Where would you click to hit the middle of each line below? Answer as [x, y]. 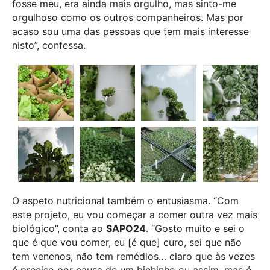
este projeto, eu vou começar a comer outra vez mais [135, 215]
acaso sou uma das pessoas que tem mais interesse [130, 32]
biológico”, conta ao [59, 229]
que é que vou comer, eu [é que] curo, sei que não [127, 243]
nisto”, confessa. [49, 46]
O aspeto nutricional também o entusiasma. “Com [125, 201]
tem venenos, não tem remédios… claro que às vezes [133, 256]
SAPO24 [126, 229]
